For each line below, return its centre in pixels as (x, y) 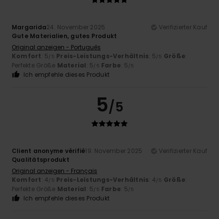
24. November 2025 (76, 27)
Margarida (29, 27)
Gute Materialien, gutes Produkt (65, 36)
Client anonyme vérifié (49, 151)
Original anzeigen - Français (55, 171)
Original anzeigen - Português (56, 47)
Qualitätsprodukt (41, 160)
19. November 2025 (114, 151)
